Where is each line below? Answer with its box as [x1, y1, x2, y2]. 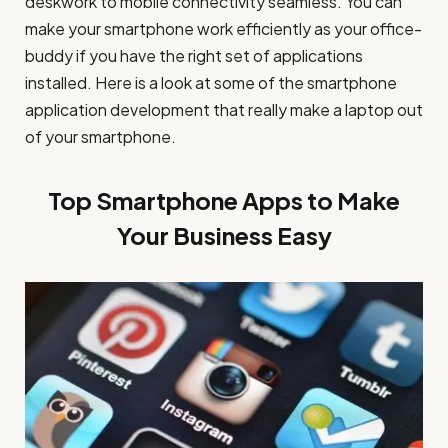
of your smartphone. [25, 126, 176, 148]
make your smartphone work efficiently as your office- [25, 18, 422, 40]
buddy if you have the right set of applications [25, 45, 363, 67]
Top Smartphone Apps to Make [48, 184, 400, 215]
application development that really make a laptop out [25, 99, 423, 121]
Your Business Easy [116, 219, 332, 250]
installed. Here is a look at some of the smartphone [25, 72, 397, 94]
